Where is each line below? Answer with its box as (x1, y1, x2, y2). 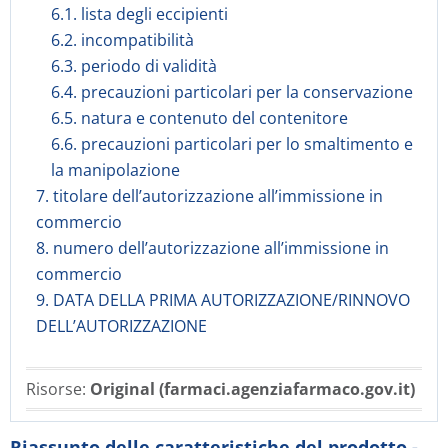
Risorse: (26, 378, 90, 400)
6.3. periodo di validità (51, 55, 217, 77)
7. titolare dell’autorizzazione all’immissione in (36, 185, 383, 207)
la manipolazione (51, 159, 180, 181)
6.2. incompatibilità (51, 29, 194, 51)
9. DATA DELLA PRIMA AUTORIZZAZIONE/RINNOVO (36, 289, 410, 311)
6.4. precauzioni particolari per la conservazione (51, 81, 413, 103)
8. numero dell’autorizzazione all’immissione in (36, 237, 389, 259)
